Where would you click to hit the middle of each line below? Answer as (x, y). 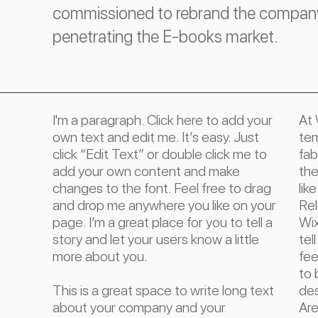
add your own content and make (146, 171)
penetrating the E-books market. (168, 37)
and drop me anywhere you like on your (164, 205)
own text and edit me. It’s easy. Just (156, 137)
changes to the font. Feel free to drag (162, 188)
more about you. (100, 256)
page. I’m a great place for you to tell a (163, 222)
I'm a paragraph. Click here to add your (163, 120)
